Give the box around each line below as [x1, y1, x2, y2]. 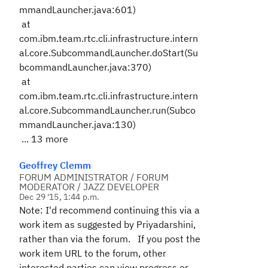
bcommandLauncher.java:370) [19, 61, 151, 73]
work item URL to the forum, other [19, 247, 166, 259]
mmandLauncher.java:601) [19, 4, 136, 16]
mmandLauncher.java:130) [19, 118, 136, 130]
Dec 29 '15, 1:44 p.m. [19, 191, 100, 202]
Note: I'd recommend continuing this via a [19, 204, 200, 216]
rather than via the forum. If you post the [19, 233, 200, 245]
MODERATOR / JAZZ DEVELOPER [19, 181, 159, 193]
